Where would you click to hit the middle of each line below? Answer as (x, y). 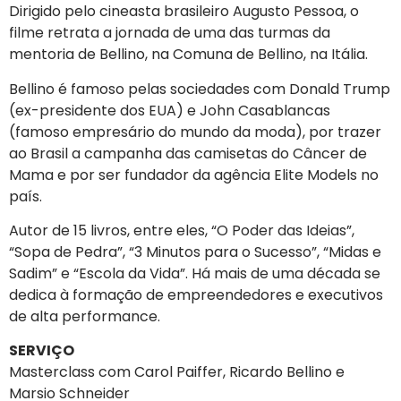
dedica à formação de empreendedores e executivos (196, 295)
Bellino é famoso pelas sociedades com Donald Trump (200, 89)
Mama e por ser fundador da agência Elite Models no (194, 175)
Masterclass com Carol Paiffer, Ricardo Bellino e (177, 372)
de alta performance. (85, 317)
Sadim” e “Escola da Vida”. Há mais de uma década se (195, 274)
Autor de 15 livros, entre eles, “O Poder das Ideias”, (182, 231)
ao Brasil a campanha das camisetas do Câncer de (188, 153)
